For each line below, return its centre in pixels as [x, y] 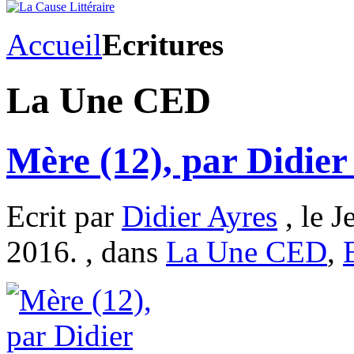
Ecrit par [64, 217]
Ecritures [163, 45]
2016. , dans [86, 252]
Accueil [54, 45]
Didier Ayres [200, 217]
